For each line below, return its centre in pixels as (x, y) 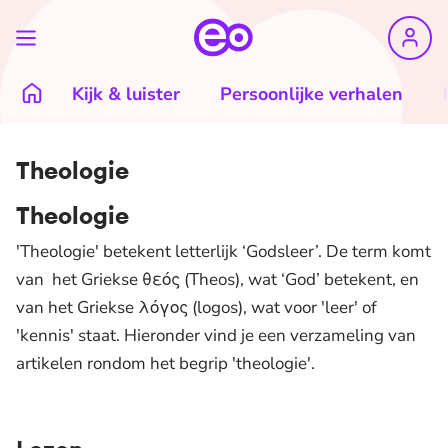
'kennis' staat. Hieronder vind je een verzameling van (216, 335)
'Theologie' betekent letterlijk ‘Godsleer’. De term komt (223, 251)
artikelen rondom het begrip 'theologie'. (167, 363)
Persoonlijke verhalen (311, 94)
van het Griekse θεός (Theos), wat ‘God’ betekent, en (217, 279)
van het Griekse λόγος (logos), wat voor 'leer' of (196, 307)
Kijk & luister (126, 94)
